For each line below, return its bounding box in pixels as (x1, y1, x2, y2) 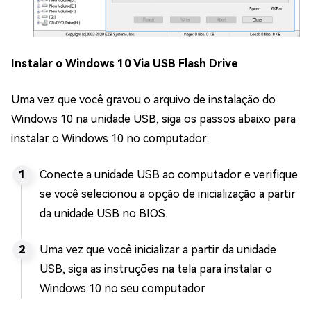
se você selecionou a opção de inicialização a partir (40, 187, 296, 201)
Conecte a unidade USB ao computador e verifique (40, 167, 298, 181)
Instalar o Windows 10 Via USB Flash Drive (11, 56, 238, 70)
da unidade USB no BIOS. (40, 206, 167, 220)
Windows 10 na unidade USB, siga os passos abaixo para (11, 112, 296, 126)
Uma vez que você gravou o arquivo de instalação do (11, 92, 276, 106)
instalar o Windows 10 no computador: (11, 131, 209, 145)
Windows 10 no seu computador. (40, 281, 206, 295)
